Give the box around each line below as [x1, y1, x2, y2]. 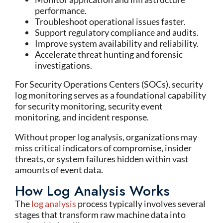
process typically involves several [76, 198, 206, 209]
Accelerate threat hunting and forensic [35, 49, 183, 60]
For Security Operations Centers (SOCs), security [15, 79, 203, 90]
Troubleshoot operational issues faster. [35, 16, 186, 27]
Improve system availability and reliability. [35, 38, 199, 49]
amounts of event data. [15, 164, 103, 175]
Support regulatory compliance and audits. [35, 27, 199, 38]
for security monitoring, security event [15, 101, 163, 111]
